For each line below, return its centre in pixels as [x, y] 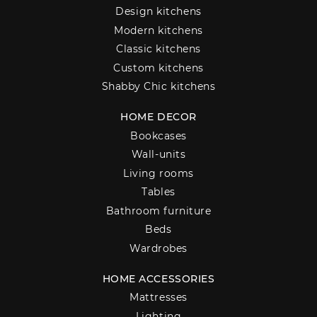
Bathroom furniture [158, 211]
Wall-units [158, 155]
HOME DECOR [158, 117]
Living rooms [158, 173]
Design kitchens [158, 12]
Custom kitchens [158, 68]
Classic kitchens [158, 49]
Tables [158, 192]
